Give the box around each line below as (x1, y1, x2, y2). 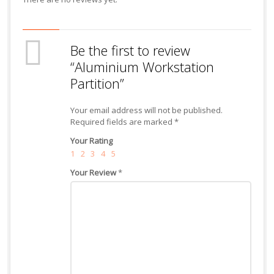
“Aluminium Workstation (70, 57, 214, 76)
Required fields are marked (70, 116, 174, 127)
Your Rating (70, 135, 113, 146)
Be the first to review (70, 40, 190, 59)
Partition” (70, 73, 124, 92)
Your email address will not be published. (70, 104, 223, 116)
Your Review (70, 166, 118, 178)
